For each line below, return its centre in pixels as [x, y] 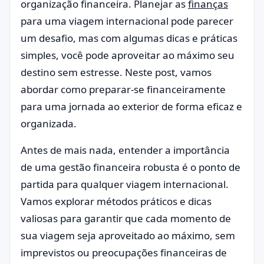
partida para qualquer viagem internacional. [125, 184]
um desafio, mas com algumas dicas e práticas [129, 38]
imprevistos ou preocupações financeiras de [124, 253]
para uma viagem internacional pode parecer [127, 21]
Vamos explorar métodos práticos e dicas [116, 201]
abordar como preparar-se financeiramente [123, 89]
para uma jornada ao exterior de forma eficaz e [131, 106]
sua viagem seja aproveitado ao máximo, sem [128, 235]
